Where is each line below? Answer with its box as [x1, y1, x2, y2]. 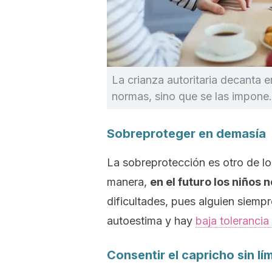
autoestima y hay [107, 214, 195, 227]
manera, [107, 175, 150, 188]
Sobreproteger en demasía [107, 126, 266, 141]
